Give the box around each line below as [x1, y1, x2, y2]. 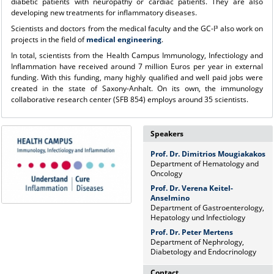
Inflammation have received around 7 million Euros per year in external [10, 61, 264, 72]
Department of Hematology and [150, 158, 259, 169]
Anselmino [150, 192, 190, 203]
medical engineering [86, 34, 161, 45]
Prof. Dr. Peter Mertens [150, 226, 233, 237]
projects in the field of [10, 34, 86, 45]
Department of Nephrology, [150, 236, 244, 247]
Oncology [150, 168, 182, 179]
